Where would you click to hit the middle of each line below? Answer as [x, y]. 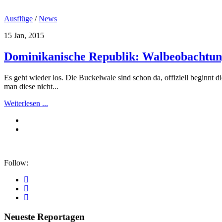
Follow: [16, 163]
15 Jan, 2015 [24, 36]
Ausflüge [18, 19]
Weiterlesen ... [26, 103]
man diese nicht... [31, 86]
